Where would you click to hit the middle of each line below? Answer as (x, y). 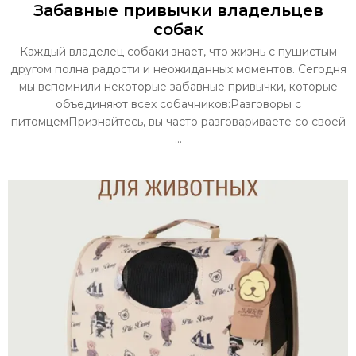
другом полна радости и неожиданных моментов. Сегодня (178, 70)
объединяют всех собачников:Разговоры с (178, 104)
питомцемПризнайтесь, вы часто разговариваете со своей (178, 122)
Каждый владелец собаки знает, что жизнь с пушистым (178, 52)
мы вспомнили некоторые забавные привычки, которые (178, 87)
